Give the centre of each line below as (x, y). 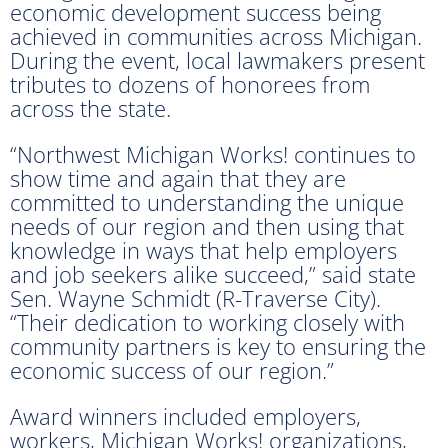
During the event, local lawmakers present (217, 59)
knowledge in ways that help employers (203, 249)
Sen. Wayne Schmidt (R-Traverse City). (195, 297)
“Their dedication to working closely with (207, 321)
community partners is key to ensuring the (218, 345)
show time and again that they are (178, 177)
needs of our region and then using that (207, 225)
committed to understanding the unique (207, 201)
